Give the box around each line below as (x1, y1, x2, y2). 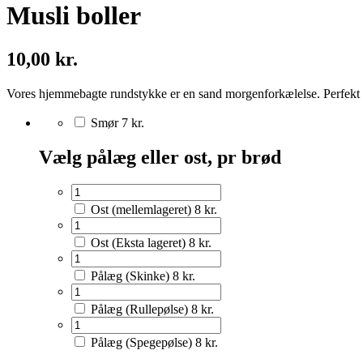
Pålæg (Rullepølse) (91, 302, 188, 317)
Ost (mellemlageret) (91, 203, 191, 217)
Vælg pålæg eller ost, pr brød (39, 146, 281, 168)
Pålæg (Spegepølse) (91, 335, 192, 350)
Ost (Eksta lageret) (91, 236, 186, 250)
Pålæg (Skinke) (91, 269, 169, 284)
